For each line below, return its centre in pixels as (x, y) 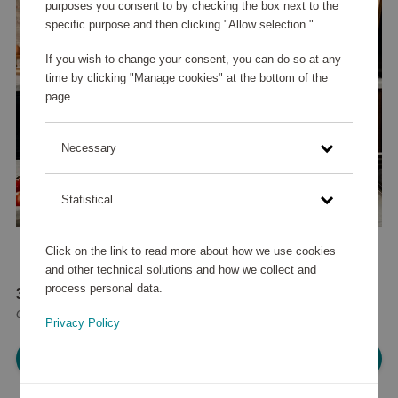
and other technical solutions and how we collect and (180, 269)
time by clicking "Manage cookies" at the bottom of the (186, 78)
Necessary (88, 148)
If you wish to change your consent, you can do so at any (193, 60)
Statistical (87, 200)
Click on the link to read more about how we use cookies (190, 251)
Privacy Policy (82, 322)
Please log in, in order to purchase (199, 359)
